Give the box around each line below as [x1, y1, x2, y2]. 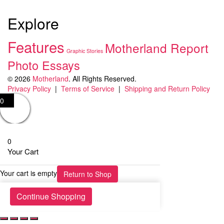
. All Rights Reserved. [68, 73, 136, 84]
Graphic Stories [66, 47, 103, 55]
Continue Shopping [16, 190, 85, 202]
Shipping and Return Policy [124, 83, 210, 94]
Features [7, 36, 64, 57]
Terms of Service [61, 83, 114, 94]
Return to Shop [63, 169, 111, 179]
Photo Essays [7, 56, 80, 74]
